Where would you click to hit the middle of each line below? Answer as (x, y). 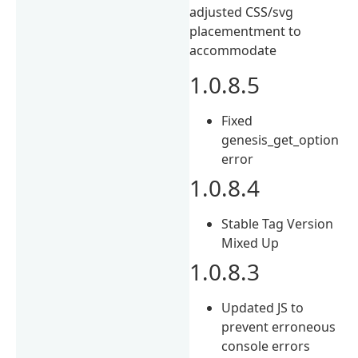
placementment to (246, 32)
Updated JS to (263, 307)
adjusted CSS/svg (242, 12)
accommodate (233, 51)
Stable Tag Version (278, 223)
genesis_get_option (280, 139)
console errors (266, 346)
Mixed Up (251, 243)
